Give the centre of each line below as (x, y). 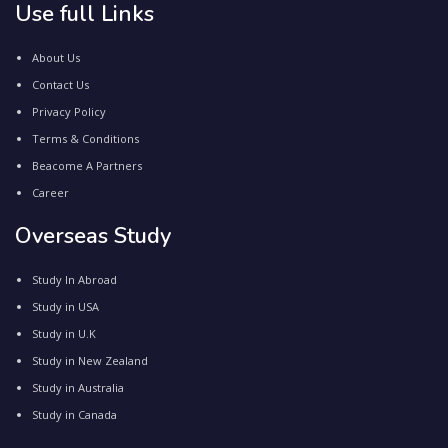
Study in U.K (64, 333)
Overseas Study (93, 235)
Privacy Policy (69, 111)
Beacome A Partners (87, 165)
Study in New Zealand (90, 360)
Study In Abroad (74, 279)
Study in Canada (74, 414)
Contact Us (60, 84)
